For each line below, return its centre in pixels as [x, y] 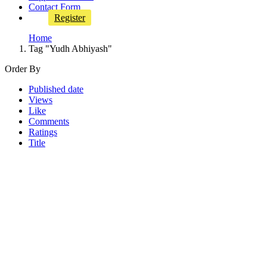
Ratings [43, 132]
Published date [56, 89]
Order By [23, 69]
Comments [49, 121]
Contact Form [55, 7]
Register [70, 18]
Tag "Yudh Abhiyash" [70, 49]
